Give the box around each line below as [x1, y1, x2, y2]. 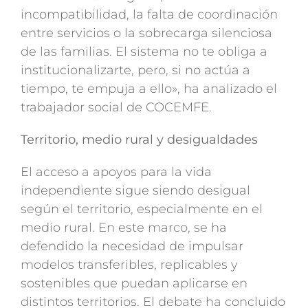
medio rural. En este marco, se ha [20, 220, 227, 236]
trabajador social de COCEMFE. [20, 100, 212, 115]
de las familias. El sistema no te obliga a [20, 44, 267, 60]
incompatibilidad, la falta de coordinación [20, 7, 278, 23]
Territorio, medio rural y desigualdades [20, 132, 258, 148]
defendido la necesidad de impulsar [20, 239, 243, 254]
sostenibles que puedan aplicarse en [20, 276, 247, 291]
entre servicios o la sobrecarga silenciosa [20, 25, 272, 41]
